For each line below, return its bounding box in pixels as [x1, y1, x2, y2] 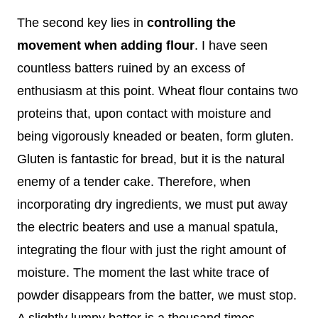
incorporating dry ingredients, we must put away [17, 197, 287, 212]
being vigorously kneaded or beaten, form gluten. [17, 128, 294, 143]
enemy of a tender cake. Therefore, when [17, 174, 251, 189]
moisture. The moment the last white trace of [17, 265, 269, 280]
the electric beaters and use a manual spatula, [17, 219, 278, 234]
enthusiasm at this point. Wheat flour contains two [17, 83, 298, 98]
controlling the [147, 15, 236, 30]
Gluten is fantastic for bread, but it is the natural [17, 151, 285, 166]
